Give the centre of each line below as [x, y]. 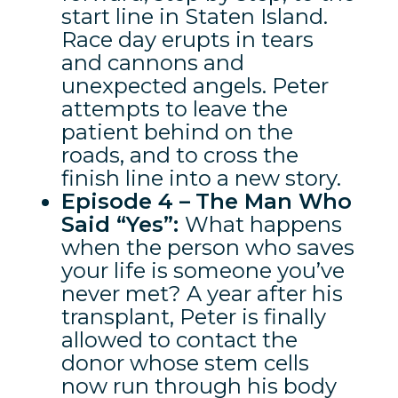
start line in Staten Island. [194, 16]
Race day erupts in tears [187, 39]
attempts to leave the [174, 108]
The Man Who [273, 201]
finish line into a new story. [203, 178]
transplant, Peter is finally [193, 316]
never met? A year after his [202, 293]
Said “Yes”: [123, 224]
